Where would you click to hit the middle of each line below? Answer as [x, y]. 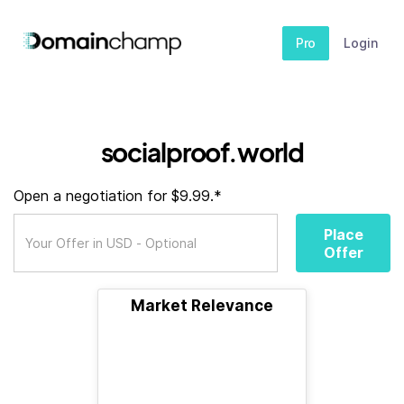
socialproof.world [202, 152]
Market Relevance [202, 306]
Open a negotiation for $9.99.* [118, 196]
